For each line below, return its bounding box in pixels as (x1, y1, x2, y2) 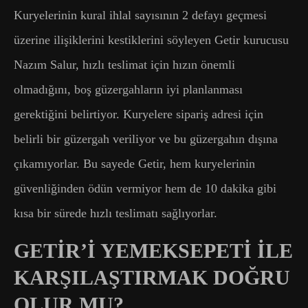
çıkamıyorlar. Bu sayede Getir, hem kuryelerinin (14, 156, 255, 170)
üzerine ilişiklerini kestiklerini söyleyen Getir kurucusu (14, 32, 289, 47)
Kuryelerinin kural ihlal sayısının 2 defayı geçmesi (14, 8, 267, 22)
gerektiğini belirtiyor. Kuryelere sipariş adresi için (14, 107, 263, 121)
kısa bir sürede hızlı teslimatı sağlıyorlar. (14, 206, 217, 220)
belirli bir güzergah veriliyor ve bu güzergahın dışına (14, 131, 278, 146)
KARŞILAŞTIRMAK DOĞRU (14, 265, 290, 289)
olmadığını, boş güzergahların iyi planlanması (14, 82, 243, 96)
